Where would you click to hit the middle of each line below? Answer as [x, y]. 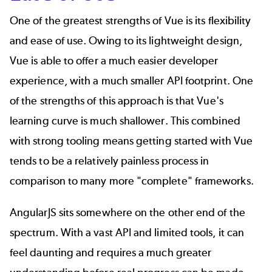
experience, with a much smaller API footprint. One [131, 81]
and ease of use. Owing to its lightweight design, [126, 41]
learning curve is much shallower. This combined [125, 121]
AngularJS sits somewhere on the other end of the [127, 212]
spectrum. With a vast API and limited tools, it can [127, 232]
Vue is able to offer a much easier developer [114, 61]
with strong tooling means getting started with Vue [131, 141]
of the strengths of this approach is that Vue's [117, 101]
